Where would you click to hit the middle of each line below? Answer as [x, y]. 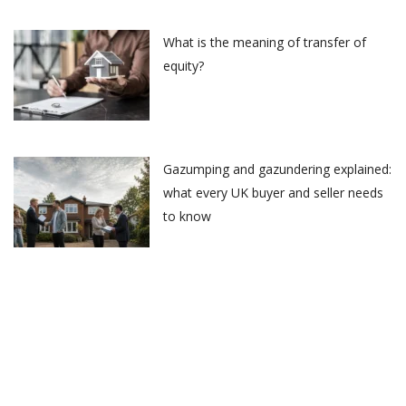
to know [187, 217]
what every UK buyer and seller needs [273, 193]
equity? [184, 66]
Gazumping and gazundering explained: [277, 169]
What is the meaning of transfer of [265, 43]
